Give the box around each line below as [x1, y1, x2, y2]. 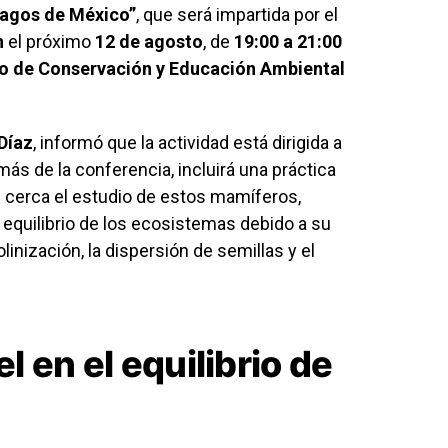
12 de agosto [95, 31, 203, 53]
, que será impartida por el [136, 4, 338, 26]
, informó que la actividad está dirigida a [33, 132, 342, 154]
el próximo [4, 31, 95, 53]
